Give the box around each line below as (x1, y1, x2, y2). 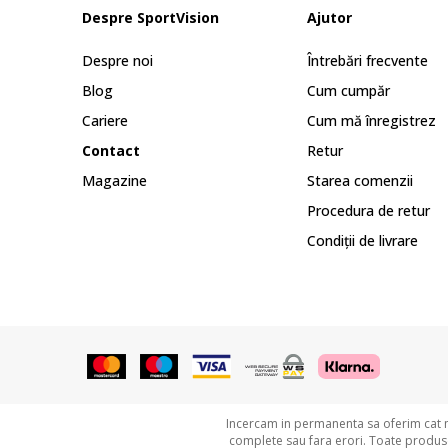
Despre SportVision (82, 8, 219, 28)
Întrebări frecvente (307, 51, 428, 71)
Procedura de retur (307, 201, 430, 221)
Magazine (82, 171, 147, 191)
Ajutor (307, 8, 352, 28)
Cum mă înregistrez (307, 111, 436, 131)
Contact (82, 141, 140, 161)
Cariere (82, 111, 128, 131)
